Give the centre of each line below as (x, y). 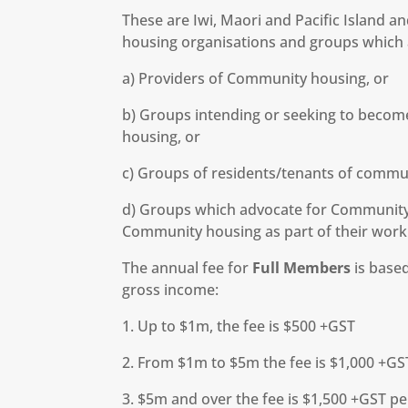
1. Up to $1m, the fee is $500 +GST (239, 326)
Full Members (302, 267)
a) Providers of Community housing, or (256, 78)
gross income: (171, 289)
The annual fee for (188, 267)
